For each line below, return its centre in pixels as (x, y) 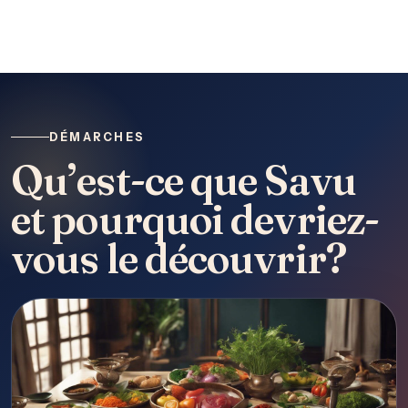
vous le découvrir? (178, 258)
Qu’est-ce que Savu (184, 180)
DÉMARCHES (97, 137)
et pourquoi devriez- (195, 219)
